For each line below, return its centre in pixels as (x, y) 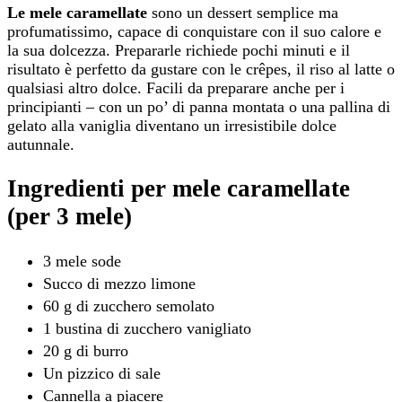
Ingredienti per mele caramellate (179, 188)
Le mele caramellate (79, 13)
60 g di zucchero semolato (129, 306)
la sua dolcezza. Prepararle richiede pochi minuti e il (179, 51)
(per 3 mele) (70, 216)
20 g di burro (86, 350)
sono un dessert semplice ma (245, 13)
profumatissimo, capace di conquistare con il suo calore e (194, 32)
